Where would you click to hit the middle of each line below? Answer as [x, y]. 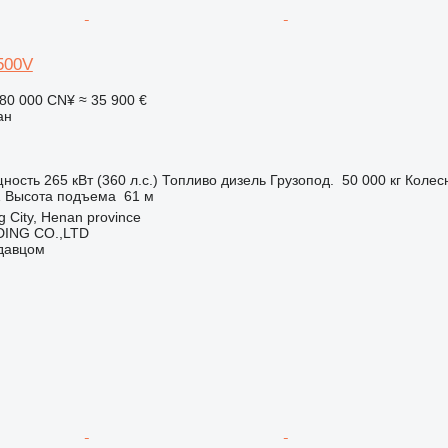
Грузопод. [301, 180]
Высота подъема [60, 196]
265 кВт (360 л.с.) [100, 180]
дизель [243, 180]
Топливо [189, 180]
